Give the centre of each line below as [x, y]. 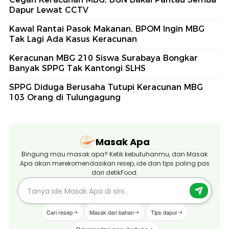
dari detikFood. [114, 173]
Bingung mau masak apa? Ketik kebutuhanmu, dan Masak [114, 154]
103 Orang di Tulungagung [65, 98]
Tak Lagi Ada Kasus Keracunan [73, 39]
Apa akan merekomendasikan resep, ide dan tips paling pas [114, 164]
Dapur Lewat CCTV [49, 10]
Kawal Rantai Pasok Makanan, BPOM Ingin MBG [107, 29]
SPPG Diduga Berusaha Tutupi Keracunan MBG [106, 87]
